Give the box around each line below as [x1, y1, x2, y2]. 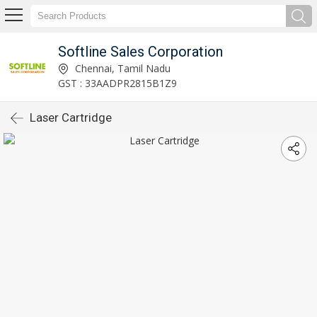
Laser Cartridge [30, 110, 112, 125]
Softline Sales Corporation [57, 42, 223, 60]
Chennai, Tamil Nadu [71, 61, 171, 75]
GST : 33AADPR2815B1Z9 [57, 76, 177, 90]
